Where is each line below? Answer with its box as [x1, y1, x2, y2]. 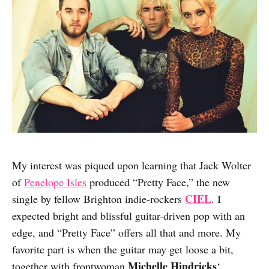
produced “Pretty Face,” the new [86, 175, 230, 190]
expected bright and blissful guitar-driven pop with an [12, 208, 245, 223]
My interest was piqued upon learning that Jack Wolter [12, 158, 251, 173]
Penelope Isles [24, 175, 86, 190]
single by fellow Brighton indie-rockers [12, 192, 185, 207]
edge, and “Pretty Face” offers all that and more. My [12, 225, 241, 240]
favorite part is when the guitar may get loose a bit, [12, 242, 234, 257]
